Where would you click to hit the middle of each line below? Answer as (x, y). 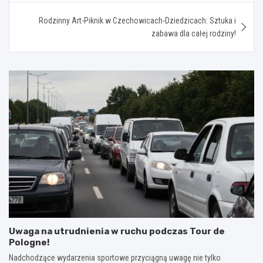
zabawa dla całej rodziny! (194, 33)
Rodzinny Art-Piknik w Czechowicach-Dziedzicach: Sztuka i (137, 20)
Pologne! (29, 242)
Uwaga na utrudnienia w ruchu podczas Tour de (117, 231)
